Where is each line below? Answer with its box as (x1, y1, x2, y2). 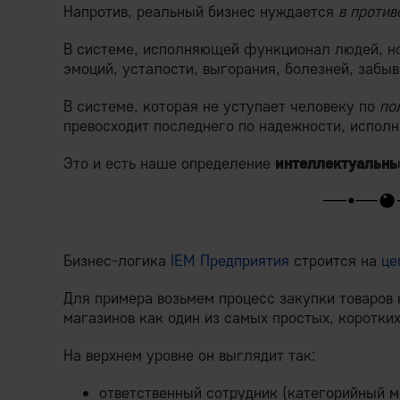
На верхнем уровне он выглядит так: (63, 345, 316, 365)
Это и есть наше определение (63, 153, 275, 173)
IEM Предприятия (171, 250, 289, 271)
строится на (289, 250, 381, 271)
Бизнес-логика (63, 250, 171, 271)
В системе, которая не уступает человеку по (63, 96, 379, 116)
